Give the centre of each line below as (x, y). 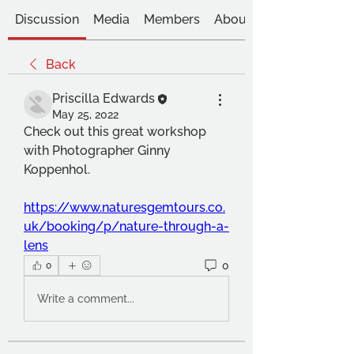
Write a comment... (86, 298)
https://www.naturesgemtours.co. (124, 207)
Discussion (47, 19)
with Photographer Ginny (97, 151)
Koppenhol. (57, 169)
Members (172, 19)
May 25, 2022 (85, 115)
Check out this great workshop (115, 132)
